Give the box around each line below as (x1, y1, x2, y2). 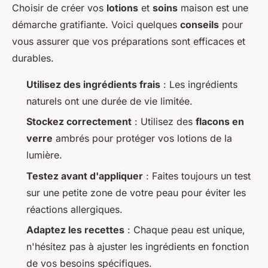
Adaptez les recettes (26, 224, 124, 236)
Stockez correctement (26, 115, 132, 128)
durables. (12, 52, 54, 65)
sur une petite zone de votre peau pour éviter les (26, 186, 246, 199)
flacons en (196, 115, 244, 128)
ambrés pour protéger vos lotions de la (53, 132, 232, 145)
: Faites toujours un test (143, 169, 251, 182)
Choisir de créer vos (12, 2, 106, 14)
